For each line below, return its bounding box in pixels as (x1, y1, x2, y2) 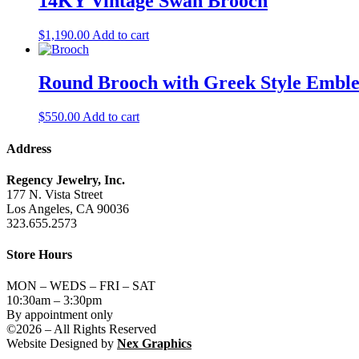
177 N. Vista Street (6, 187, 103, 201)
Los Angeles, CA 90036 (6, 201, 129, 216)
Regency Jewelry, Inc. (6, 172, 125, 187)
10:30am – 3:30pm (6, 293, 102, 308)
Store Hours (6, 248, 72, 262)
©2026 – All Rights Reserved (6, 322, 156, 337)
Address (6, 141, 51, 155)
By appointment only (6, 308, 113, 322)
